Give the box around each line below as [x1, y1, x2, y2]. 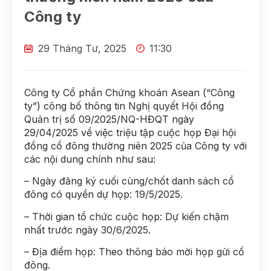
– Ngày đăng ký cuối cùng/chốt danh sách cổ [24, 175, 234, 188]
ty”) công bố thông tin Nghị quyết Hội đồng [24, 100, 224, 112]
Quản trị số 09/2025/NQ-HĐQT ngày [24, 113, 194, 125]
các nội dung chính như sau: [24, 153, 155, 165]
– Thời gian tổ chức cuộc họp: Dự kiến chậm [24, 210, 229, 223]
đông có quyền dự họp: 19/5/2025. [24, 188, 183, 201]
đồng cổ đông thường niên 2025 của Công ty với [24, 140, 247, 152]
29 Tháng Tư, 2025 [38, 42, 126, 54]
